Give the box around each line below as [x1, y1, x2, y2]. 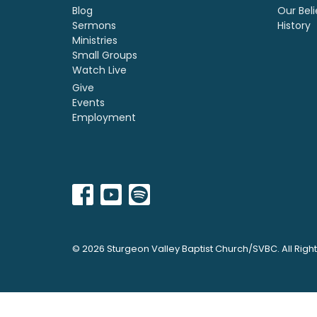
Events [72, 96, 105, 110]
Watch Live [72, 62, 127, 77]
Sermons [72, 18, 116, 33]
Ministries [72, 33, 117, 47]
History [277, 18, 311, 33]
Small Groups [72, 47, 137, 62]
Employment [72, 110, 136, 125]
